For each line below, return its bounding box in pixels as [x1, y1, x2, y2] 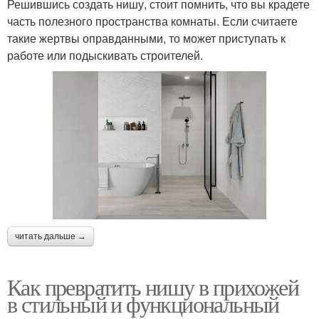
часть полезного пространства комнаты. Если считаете [7, 13, 298, 30]
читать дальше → [15, 231, 86, 241]
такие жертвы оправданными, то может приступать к [7, 30, 286, 47]
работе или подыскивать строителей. [7, 47, 203, 64]
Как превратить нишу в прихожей [7, 271, 298, 302]
